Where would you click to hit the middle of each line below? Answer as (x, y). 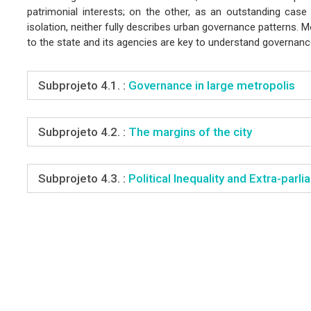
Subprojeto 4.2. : (82, 132)
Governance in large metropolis (210, 85)
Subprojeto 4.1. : (82, 85)
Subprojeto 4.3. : (82, 178)
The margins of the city (188, 132)
